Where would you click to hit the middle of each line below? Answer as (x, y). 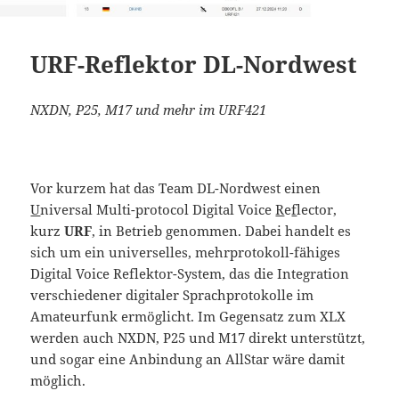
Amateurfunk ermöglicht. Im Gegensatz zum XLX (188, 316)
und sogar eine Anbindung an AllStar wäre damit (188, 358)
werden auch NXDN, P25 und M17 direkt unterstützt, (198, 337)
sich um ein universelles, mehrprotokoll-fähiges (186, 252)
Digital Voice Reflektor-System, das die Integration (190, 273)
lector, (317, 209)
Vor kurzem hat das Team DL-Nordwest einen (176, 187)
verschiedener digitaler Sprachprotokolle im (172, 294)
